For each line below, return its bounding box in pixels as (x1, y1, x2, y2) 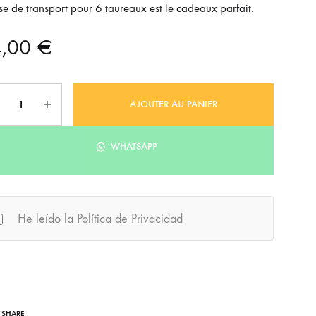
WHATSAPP (107, 140, 157, 152)
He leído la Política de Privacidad (17, 212, 183, 227)
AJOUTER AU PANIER (129, 98, 217, 110)
